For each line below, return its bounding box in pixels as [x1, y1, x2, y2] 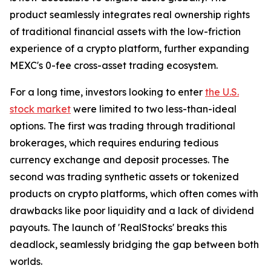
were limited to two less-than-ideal [71, 102, 237, 115]
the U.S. [205, 85, 239, 98]
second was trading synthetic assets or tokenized [10, 170, 239, 183]
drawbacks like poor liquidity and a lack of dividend [10, 204, 254, 217]
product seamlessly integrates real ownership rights [10, 8, 250, 21]
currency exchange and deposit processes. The [10, 153, 229, 166]
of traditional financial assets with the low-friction [10, 25, 241, 38]
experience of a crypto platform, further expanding [10, 42, 249, 54]
